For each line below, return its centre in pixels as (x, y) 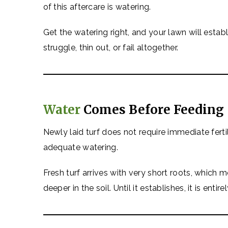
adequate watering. (80, 147)
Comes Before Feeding (152, 110)
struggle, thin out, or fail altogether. (111, 48)
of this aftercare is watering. (97, 7)
